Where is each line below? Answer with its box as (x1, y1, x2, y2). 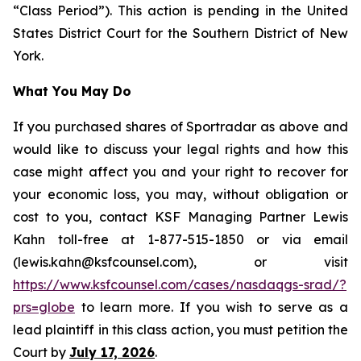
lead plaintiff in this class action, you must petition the (13, 322, 348, 338)
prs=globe (13, 299, 75, 315)
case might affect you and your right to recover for (13, 164, 348, 180)
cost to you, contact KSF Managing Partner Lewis (13, 209, 348, 225)
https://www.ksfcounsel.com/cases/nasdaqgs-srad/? (13, 276, 346, 293)
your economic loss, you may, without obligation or (13, 186, 348, 202)
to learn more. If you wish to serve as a (75, 299, 348, 315)
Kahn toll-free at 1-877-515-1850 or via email (13, 231, 348, 247)
